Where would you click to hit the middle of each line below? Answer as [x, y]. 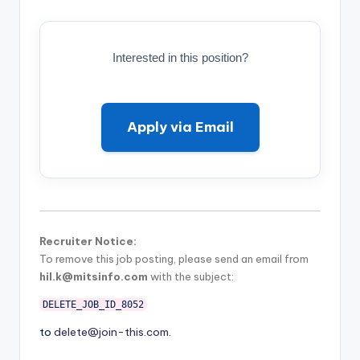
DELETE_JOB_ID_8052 [93, 304]
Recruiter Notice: [88, 241]
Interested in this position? [180, 58]
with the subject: [191, 276]
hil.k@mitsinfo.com [94, 276]
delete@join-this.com [111, 331]
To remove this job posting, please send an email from [174, 258]
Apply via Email [180, 127]
